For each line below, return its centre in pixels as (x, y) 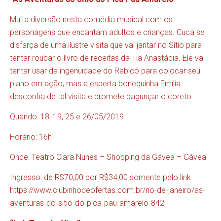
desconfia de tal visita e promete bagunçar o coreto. (102, 97)
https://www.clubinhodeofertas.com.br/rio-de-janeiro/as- (108, 190)
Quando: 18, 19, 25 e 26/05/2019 (67, 117)
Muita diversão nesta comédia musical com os (91, 20)
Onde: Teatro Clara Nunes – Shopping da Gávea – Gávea (108, 157)
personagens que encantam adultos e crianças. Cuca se (107, 33)
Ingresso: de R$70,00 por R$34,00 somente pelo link (100, 178)
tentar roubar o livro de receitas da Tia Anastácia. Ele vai (107, 58)
